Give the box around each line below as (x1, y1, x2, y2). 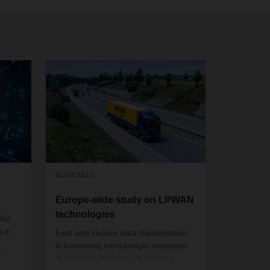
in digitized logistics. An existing (55, 253, 175, 263)
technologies (55, 209, 116, 219)
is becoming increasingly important (55, 240, 188, 250)
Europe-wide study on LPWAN (55, 194, 195, 205)
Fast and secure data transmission (55, 227, 188, 237)
